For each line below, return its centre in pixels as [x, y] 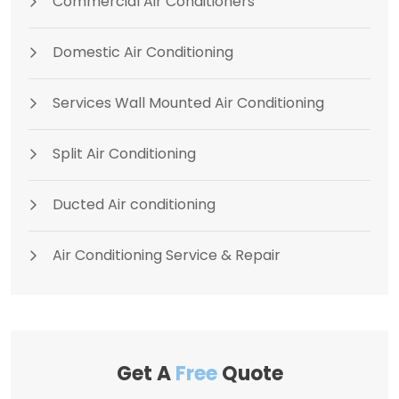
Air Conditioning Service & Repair [167, 256]
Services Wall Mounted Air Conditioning [188, 103]
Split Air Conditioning [124, 154]
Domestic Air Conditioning [143, 53]
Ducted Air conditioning [134, 205]
